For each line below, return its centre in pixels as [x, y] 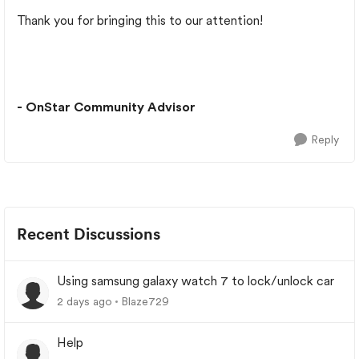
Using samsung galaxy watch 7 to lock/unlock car [196, 281]
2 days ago [85, 301]
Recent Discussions [89, 234]
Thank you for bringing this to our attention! [140, 20]
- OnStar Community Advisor [106, 107]
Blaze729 [145, 301]
